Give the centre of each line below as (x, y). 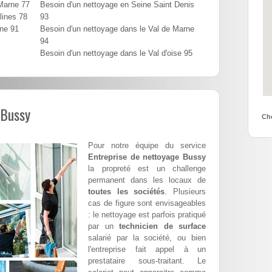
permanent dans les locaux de (147, 180)
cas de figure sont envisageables (147, 203)
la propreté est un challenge (147, 169)
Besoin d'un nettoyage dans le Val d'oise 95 (116, 54)
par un (104, 226)
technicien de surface (162, 226)
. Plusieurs (185, 192)
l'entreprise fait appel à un (147, 250)
